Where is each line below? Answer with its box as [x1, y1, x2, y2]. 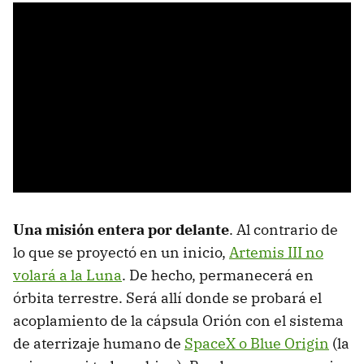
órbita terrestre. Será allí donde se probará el [13, 288, 322, 307]
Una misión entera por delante [13, 219, 229, 239]
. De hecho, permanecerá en [122, 265, 314, 284]
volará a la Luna [13, 265, 122, 284]
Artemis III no [229, 242, 323, 262]
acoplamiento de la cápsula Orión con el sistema [13, 310, 344, 330]
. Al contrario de [229, 219, 338, 239]
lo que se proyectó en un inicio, [13, 242, 229, 262]
